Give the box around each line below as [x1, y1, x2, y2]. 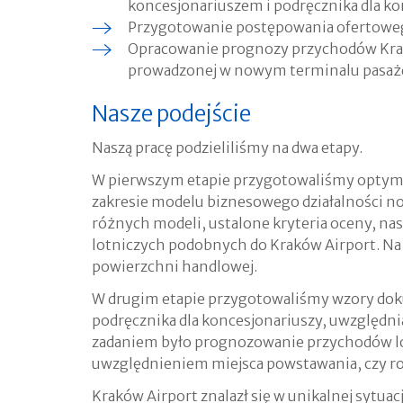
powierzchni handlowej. [92, 257, 257, 275]
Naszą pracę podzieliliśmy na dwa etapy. [92, 139, 363, 157]
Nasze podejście [92, 100, 251, 128]
